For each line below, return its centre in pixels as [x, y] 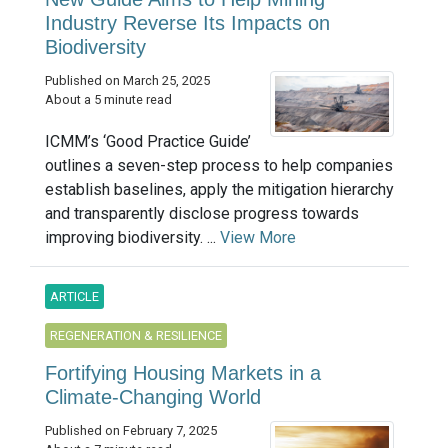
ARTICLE [74, 296]
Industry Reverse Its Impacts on [187, 22]
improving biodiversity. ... [132, 237]
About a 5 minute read [108, 99]
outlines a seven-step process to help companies [219, 165]
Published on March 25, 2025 [127, 80]
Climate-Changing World [153, 396]
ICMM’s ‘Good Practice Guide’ [148, 141]
